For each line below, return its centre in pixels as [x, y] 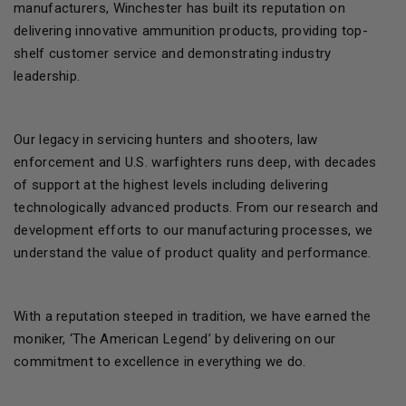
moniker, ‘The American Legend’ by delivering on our [175, 339]
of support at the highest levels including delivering [171, 185]
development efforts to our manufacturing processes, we [193, 231]
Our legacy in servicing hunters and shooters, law [166, 140]
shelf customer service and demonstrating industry [173, 54]
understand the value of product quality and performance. [193, 253]
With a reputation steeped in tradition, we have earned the [193, 317]
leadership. [47, 77]
